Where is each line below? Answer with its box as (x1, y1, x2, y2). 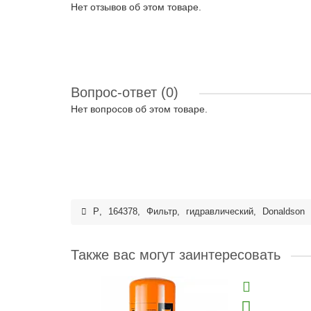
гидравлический (186, 207, 253, 217)
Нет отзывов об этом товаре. (71, 1, 201, 12)
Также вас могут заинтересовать (71, 247, 280, 262)
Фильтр (146, 207, 177, 217)
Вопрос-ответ (71, 85, 161, 100)
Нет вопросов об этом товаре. (71, 103, 208, 115)
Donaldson (262, 207, 305, 217)
